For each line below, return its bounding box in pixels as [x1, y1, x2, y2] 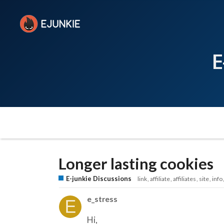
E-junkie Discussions [66, 174, 131, 182]
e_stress [87, 193, 117, 203]
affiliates [173, 174, 196, 182]
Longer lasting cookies [58, 154, 213, 173]
